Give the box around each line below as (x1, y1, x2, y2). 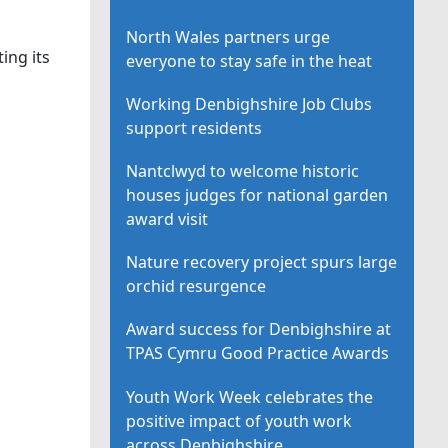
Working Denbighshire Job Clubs (126, 92, 373, 115)
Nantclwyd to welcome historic (126, 160, 360, 183)
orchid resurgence (126, 275, 267, 298)
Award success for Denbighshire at (126, 318, 392, 341)
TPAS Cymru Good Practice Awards (126, 342, 390, 365)
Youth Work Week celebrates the (126, 385, 374, 408)
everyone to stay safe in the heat (126, 49, 373, 72)
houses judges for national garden (126, 184, 389, 207)
